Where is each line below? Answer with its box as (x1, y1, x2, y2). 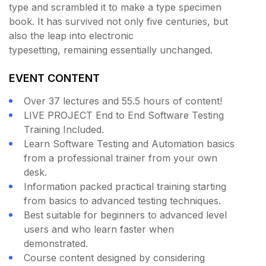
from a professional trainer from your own (24, 152, 217, 164)
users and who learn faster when (24, 223, 174, 236)
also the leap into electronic (9, 30, 134, 42)
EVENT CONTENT (9, 72, 100, 85)
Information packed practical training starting (24, 180, 226, 193)
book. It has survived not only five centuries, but (9, 15, 228, 28)
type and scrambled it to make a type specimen (9, 1, 221, 14)
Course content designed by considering (24, 252, 205, 264)
